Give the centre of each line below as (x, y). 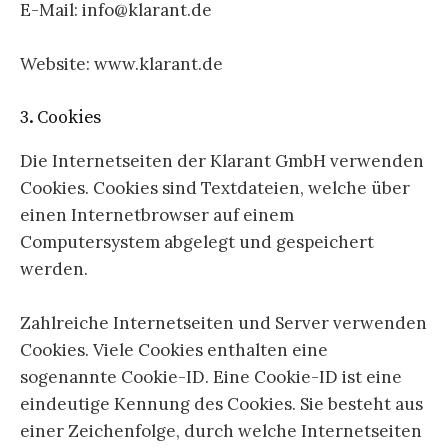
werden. (54, 269)
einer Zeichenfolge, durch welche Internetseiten (221, 431)
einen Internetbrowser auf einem (157, 215)
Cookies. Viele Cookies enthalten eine (174, 350)
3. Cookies (61, 118)
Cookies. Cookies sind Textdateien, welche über (215, 188)
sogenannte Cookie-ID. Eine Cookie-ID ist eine (211, 377)
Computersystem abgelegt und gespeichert (197, 242)
